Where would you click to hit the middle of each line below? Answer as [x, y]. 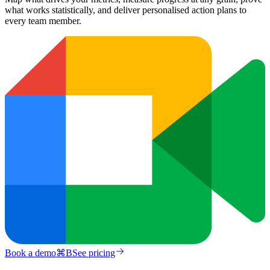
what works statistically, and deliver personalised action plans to [126, 10]
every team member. [43, 20]
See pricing [94, 253]
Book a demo [30, 253]
